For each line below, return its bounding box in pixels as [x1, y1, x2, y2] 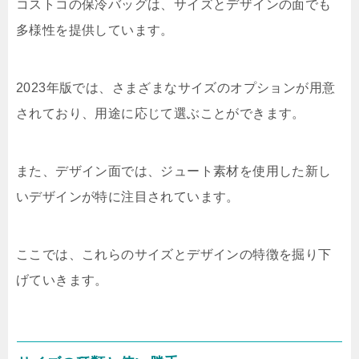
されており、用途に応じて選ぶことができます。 [16, 107, 305, 120]
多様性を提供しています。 [16, 23, 174, 37]
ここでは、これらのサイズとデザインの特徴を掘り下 [16, 248, 332, 261]
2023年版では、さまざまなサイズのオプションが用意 [16, 81, 336, 95]
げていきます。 [16, 273, 108, 287]
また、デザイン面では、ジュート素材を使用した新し [16, 164, 332, 178]
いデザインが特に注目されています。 [16, 190, 240, 204]
